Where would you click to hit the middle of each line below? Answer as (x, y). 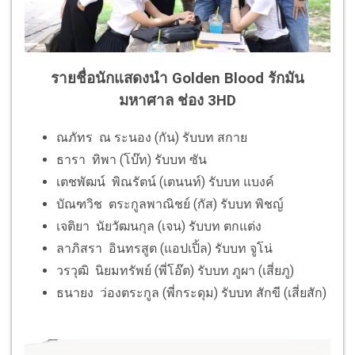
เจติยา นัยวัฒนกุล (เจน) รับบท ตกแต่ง (162, 226)
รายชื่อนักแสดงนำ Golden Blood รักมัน (177, 78)
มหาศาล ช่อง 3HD (177, 100)
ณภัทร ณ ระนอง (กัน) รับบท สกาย (155, 137)
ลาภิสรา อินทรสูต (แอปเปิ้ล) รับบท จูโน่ (168, 248)
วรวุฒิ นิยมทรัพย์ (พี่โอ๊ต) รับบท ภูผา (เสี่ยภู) (178, 270)
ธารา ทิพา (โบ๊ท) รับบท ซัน (135, 159)
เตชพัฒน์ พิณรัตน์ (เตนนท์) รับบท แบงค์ (168, 181)
